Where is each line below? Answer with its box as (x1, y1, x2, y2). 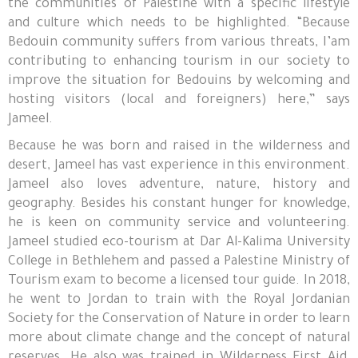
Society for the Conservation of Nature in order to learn (8, 312, 350, 328)
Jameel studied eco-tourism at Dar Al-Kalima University (8, 236, 350, 251)
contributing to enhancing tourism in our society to (8, 55, 350, 70)
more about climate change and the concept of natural (8, 332, 350, 347)
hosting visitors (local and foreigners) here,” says (8, 93, 350, 109)
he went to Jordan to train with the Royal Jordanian (8, 293, 350, 308)
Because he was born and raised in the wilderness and (8, 140, 350, 155)
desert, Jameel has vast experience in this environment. (8, 159, 350, 174)
